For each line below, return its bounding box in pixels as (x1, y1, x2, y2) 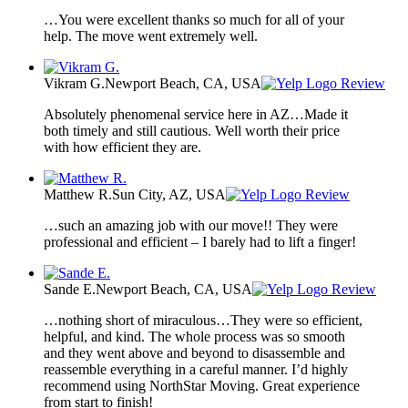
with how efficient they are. (44, 138, 201, 155)
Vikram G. (44, 75, 105, 91)
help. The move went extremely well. (44, 27, 258, 44)
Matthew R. (44, 186, 112, 202)
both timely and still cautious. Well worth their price (44, 122, 340, 138)
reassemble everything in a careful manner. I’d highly (44, 361, 348, 377)
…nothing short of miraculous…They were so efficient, (44, 311, 362, 328)
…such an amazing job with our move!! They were (44, 217, 338, 233)
